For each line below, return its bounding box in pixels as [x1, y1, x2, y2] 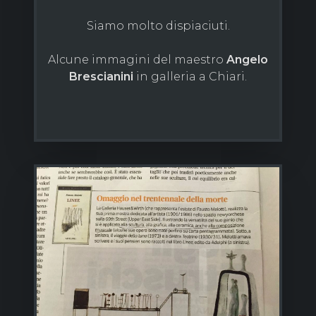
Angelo [226, 52, 268, 66]
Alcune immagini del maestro [48, 52, 226, 66]
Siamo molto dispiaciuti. [86, 18, 230, 32]
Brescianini [69, 69, 133, 83]
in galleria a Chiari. [133, 69, 247, 83]
